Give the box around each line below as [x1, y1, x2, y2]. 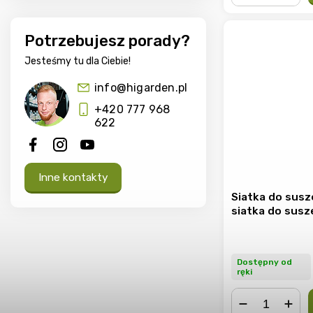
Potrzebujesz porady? [24, 31, 190, 51]
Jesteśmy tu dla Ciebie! [24, 55, 131, 68]
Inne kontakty [38, 171, 108, 184]
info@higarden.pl [94, 81, 188, 95]
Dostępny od [237, 256, 292, 267]
